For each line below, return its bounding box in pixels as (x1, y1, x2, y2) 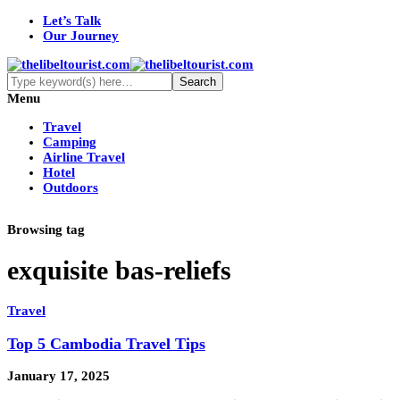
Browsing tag (7, 222, 85, 237)
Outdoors (43, 180, 98, 195)
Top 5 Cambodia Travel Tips (7, 334, 205, 353)
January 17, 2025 (7, 369, 110, 384)
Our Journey (43, 29, 119, 43)
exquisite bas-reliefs (7, 255, 231, 286)
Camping (43, 135, 96, 149)
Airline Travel (43, 150, 125, 164)
